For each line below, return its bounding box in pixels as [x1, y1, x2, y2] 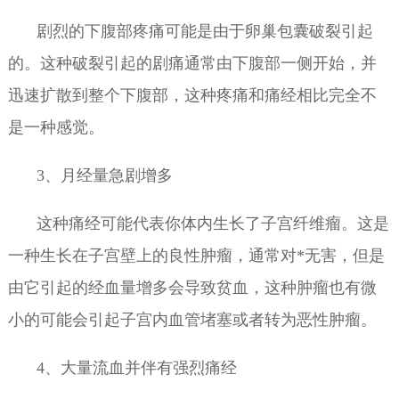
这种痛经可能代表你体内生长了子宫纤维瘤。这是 [36, 215, 389, 233]
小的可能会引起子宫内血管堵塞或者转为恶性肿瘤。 [7, 311, 377, 330]
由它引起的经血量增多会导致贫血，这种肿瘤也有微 [7, 279, 377, 297]
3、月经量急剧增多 [36, 167, 173, 185]
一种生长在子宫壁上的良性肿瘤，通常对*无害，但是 [7, 247, 385, 265]
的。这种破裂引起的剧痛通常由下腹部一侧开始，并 [7, 53, 377, 72]
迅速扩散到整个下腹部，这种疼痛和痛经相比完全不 [7, 85, 377, 104]
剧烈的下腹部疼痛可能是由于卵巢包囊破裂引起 [36, 21, 373, 40]
